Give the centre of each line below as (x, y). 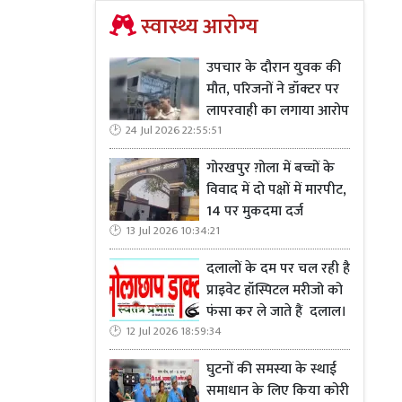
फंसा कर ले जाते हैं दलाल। (278, 312)
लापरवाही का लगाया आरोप (278, 111)
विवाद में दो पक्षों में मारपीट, (276, 190)
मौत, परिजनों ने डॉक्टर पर (273, 89)
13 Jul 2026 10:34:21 (173, 231)
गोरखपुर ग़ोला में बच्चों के (271, 168)
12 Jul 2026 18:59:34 (174, 332)
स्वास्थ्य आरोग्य (197, 27)
